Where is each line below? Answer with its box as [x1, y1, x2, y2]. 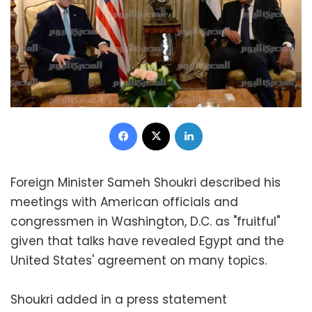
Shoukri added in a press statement [10, 290, 227, 308]
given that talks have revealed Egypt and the [10, 232, 284, 249]
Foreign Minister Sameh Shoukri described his [10, 173, 281, 191]
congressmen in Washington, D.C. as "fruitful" [10, 212, 280, 230]
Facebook [136, 114, 182, 128]
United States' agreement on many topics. [10, 251, 267, 269]
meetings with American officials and [10, 193, 238, 210]
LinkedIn [202, 114, 238, 128]
